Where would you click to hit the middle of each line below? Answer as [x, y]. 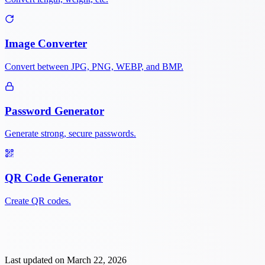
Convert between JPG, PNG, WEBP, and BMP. [94, 66]
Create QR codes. [38, 201]
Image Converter [46, 44]
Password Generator [54, 111]
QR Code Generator [54, 178]
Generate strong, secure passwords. [70, 134]
